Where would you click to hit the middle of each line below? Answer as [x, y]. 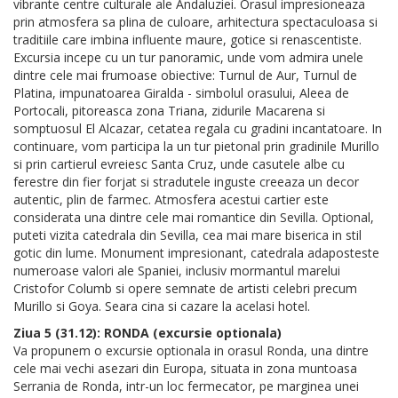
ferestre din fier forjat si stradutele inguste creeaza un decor [186, 182]
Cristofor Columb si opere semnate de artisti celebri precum [185, 289]
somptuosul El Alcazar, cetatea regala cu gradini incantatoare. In [198, 129]
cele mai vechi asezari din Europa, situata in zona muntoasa [185, 369]
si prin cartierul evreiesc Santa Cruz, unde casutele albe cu [179, 164]
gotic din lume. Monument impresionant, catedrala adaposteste [196, 253]
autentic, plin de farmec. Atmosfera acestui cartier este [171, 200]
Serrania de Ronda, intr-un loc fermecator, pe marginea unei [186, 386]
